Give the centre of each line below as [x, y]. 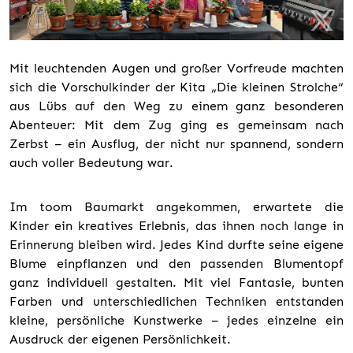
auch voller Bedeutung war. [91, 162]
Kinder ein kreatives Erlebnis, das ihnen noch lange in [176, 225]
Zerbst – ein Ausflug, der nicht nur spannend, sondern [176, 143]
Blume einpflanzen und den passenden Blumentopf [176, 263]
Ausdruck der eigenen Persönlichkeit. [120, 339]
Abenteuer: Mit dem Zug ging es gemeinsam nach [176, 124]
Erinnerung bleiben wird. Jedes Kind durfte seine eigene [176, 244]
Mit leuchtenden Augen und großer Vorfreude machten [176, 68]
